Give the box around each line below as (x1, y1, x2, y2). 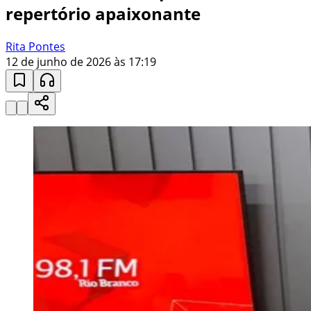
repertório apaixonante (6, 1, 201, 25)
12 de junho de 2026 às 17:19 (6, 53, 156, 69)
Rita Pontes (6, 38, 65, 54)
